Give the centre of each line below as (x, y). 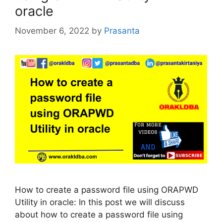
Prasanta (122, 31)
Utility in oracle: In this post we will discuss (100, 202)
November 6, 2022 (52, 31)
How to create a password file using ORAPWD (107, 190)
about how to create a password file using (99, 214)
